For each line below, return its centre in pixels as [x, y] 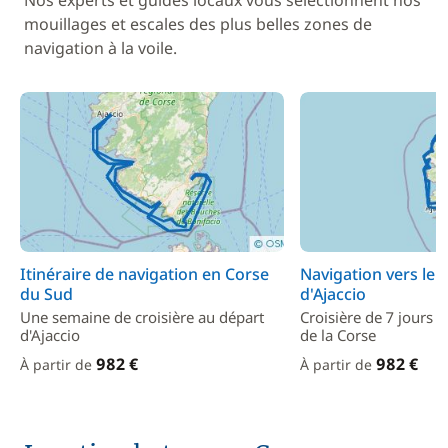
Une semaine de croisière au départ [142, 317]
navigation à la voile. [100, 48]
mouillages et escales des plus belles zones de [198, 24]
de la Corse [337, 335]
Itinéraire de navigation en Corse [144, 274]
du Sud [46, 294]
